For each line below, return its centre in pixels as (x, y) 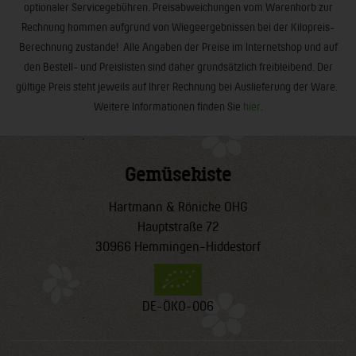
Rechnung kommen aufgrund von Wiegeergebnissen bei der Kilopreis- (178, 27)
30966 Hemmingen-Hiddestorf (178, 246)
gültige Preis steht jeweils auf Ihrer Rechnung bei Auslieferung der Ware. (178, 86)
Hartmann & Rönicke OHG (178, 206)
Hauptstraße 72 (178, 226)
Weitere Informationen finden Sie (168, 106)
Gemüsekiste (178, 173)
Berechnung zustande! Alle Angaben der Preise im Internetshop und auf (178, 46)
